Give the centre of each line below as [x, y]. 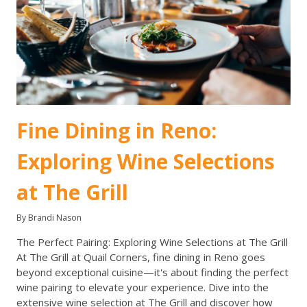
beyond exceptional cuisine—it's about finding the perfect [152, 272]
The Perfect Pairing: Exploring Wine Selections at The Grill [152, 242]
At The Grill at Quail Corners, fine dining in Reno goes [141, 257]
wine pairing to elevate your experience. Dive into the [143, 287]
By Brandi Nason [49, 218]
